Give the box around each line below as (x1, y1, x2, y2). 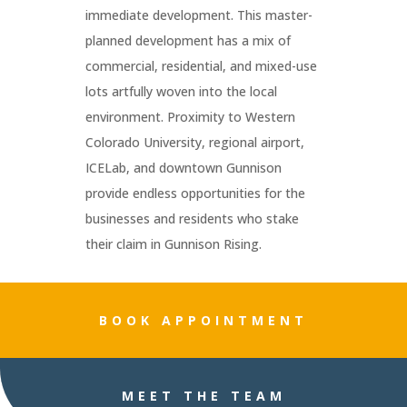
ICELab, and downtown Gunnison (85, 158, 283, 176)
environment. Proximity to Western (85, 107, 296, 125)
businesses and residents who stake (85, 209, 300, 227)
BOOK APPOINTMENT (99, 311, 308, 329)
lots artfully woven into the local (85, 82, 278, 100)
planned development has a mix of (85, 31, 292, 49)
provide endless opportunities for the (85, 184, 306, 202)
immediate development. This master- (85, 5, 313, 24)
